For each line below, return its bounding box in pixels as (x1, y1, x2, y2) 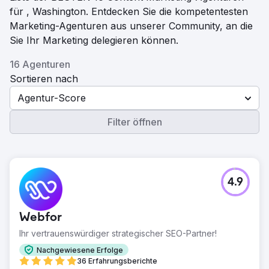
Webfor (19, 211, 62, 225)
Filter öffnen (107, 116, 162, 128)
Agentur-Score (17, 92, 86, 104)
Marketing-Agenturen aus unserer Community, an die (10, 20, 253, 32)
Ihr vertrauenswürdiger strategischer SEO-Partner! (19, 228, 217, 238)
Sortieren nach (10, 73, 78, 85)
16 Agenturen (10, 58, 70, 70)
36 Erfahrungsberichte (77, 256, 157, 265)
